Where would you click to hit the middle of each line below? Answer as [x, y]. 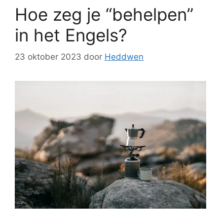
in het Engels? [71, 35]
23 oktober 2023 [48, 57]
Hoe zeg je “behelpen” [104, 14]
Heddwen [124, 57]
